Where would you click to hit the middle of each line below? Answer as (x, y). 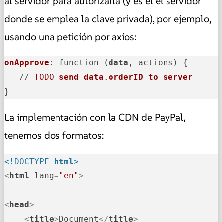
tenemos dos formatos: (54, 135)
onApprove (27, 62)
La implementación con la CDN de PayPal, (95, 117)
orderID (126, 77)
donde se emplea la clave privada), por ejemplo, (108, 19)
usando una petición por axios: (70, 36)
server (178, 77)
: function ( (79, 62)
